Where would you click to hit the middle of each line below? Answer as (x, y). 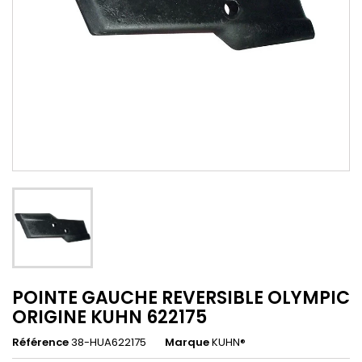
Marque (187, 343)
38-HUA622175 (109, 343)
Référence (40, 343)
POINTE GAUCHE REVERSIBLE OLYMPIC (181, 298)
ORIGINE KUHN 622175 (109, 318)
